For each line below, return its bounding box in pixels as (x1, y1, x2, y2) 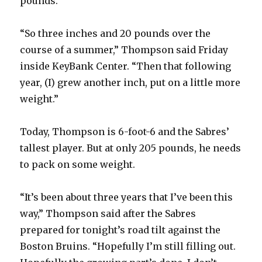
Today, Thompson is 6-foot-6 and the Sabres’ (20, 126, 230, 138)
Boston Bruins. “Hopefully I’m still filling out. (20, 240, 236, 253)
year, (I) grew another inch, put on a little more (20, 77, 241, 89)
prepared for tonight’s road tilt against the (20, 224, 221, 236)
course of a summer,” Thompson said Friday (20, 44, 229, 56)
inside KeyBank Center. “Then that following (20, 60, 232, 73)
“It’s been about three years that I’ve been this (20, 191, 233, 204)
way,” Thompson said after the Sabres (20, 208, 196, 220)
